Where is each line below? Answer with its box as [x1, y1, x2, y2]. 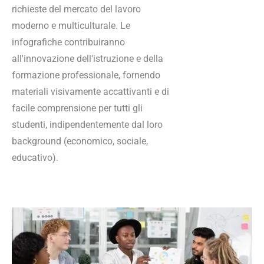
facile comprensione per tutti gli [12, 103, 143, 114]
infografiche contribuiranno [12, 37, 125, 48]
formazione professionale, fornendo [12, 70, 160, 81]
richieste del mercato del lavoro [12, 4, 141, 15]
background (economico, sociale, [12, 136, 148, 147]
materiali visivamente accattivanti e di [12, 86, 169, 97]
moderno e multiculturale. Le [12, 20, 130, 31]
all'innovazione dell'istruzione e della [12, 53, 163, 64]
